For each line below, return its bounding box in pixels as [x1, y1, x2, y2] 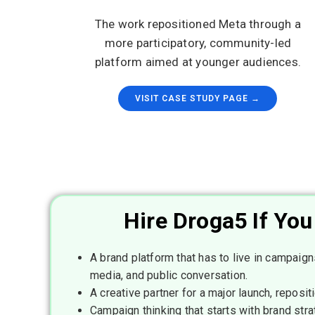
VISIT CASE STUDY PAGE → [135, 94, 261, 103]
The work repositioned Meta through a [94, 17, 301, 31]
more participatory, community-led [104, 36, 292, 50]
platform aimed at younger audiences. [94, 55, 301, 69]
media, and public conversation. [90, 269, 248, 282]
